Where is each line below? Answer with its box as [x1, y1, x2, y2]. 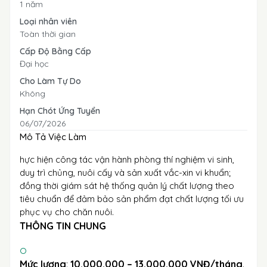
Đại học [20, 58, 49, 69]
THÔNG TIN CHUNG [20, 220, 106, 232]
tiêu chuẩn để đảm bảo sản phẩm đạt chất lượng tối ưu [20, 193, 244, 204]
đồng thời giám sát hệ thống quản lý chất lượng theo [20, 180, 234, 191]
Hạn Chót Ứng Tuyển [20, 105, 100, 116]
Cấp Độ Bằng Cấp [20, 46, 91, 57]
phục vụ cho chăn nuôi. [20, 206, 114, 218]
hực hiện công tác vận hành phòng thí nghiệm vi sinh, [20, 154, 234, 165]
